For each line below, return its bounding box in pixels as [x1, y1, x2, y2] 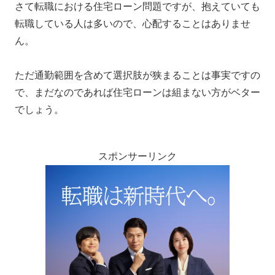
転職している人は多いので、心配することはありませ [15, 18, 250, 29]
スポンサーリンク [98, 151, 177, 162]
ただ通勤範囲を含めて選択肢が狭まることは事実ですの [15, 70, 260, 81]
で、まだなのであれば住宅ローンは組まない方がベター [15, 87, 260, 98]
